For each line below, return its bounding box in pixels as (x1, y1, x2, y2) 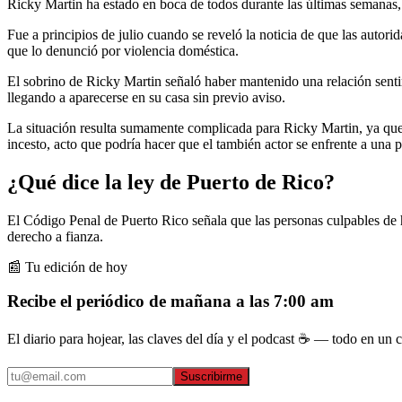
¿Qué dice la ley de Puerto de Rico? (7, 170, 335, 194)
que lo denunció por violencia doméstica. (7, 42, 239, 58)
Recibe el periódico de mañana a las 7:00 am (7, 292, 334, 311)
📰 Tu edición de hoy (7, 258, 127, 275)
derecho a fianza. (7, 228, 103, 244)
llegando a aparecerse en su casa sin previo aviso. (7, 89, 285, 105)
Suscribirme (180, 370, 242, 384)
